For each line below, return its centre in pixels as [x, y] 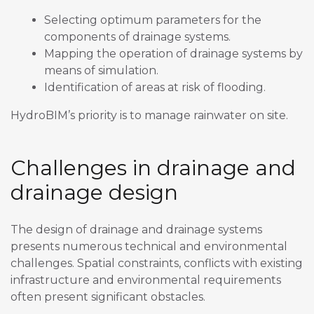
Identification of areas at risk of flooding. [155, 88]
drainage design [94, 193]
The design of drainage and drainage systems [136, 230]
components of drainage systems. [137, 37]
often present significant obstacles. [108, 297]
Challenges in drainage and [153, 168]
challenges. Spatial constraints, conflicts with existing [157, 264]
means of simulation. [101, 71]
